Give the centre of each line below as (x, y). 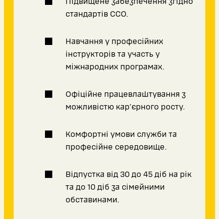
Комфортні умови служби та (121, 134)
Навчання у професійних (114, 42)
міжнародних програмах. (115, 67)
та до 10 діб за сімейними (115, 187)
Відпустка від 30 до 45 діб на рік (129, 175)
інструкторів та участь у (113, 54)
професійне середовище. (116, 147)
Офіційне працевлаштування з (126, 94)
